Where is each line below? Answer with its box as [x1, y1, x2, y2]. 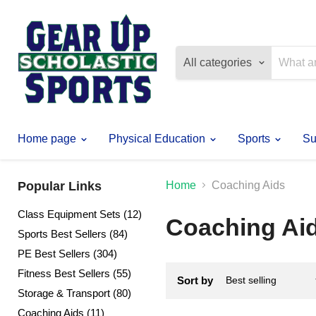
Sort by [177, 274, 213, 286]
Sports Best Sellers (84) [18, 227, 128, 240]
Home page [18, 132, 79, 145]
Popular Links [18, 178, 102, 193]
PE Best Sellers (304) [18, 247, 117, 260]
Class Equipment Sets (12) [18, 207, 142, 220]
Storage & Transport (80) [18, 286, 131, 299]
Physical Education [109, 132, 208, 145]
